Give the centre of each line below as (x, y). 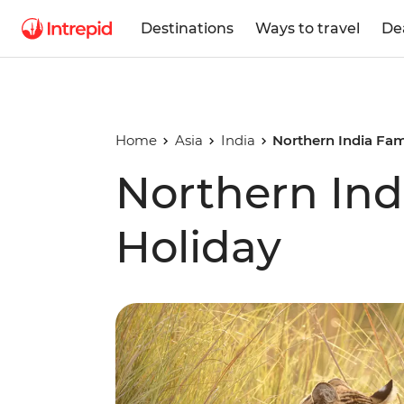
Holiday (198, 247)
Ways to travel (308, 28)
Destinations (187, 28)
